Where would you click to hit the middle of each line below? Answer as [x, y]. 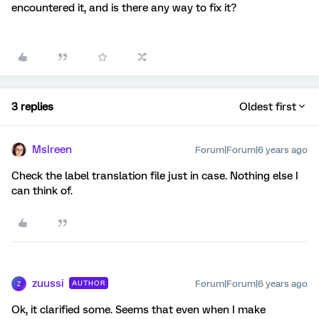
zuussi [48, 283]
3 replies [32, 107]
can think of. [42, 191]
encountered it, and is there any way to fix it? [124, 8]
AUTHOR [89, 283]
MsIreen [52, 150]
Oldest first [268, 107]
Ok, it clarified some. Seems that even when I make [138, 310]
